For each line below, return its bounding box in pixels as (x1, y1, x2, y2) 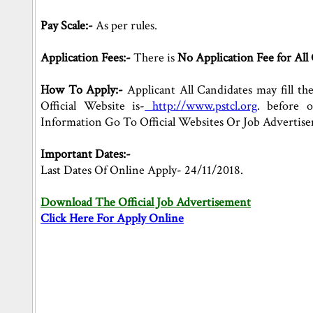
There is (133, 50, 178, 66)
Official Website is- (41, 98, 145, 114)
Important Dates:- (41, 146, 131, 162)
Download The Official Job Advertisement (41, 194, 252, 210)
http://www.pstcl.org (145, 98, 257, 114)
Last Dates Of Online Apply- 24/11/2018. (41, 162, 244, 178)
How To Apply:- (41, 82, 128, 98)
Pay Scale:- (41, 17, 96, 34)
